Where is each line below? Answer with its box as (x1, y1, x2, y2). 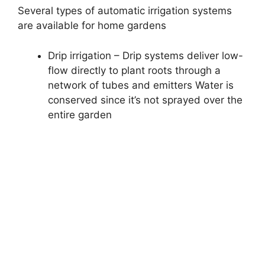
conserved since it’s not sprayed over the (48, 93, 243, 106)
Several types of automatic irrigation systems (18, 5, 232, 17)
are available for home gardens (18, 20, 166, 32)
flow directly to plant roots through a (48, 64, 221, 76)
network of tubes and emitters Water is (48, 79, 234, 91)
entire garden (48, 108, 112, 121)
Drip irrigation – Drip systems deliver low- (48, 49, 243, 62)
